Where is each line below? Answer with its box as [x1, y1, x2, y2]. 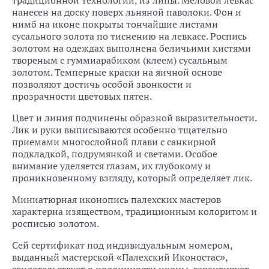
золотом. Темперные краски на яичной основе [12, 66, 222, 79]
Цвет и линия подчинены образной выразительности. [12, 112, 256, 124]
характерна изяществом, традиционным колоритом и [12, 205, 257, 218]
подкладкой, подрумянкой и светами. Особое [12, 148, 217, 160]
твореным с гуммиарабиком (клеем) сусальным [12, 54, 228, 67]
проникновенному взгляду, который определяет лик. [12, 172, 252, 184]
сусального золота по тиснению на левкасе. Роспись [12, 30, 247, 43]
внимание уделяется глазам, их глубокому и [12, 160, 211, 172]
